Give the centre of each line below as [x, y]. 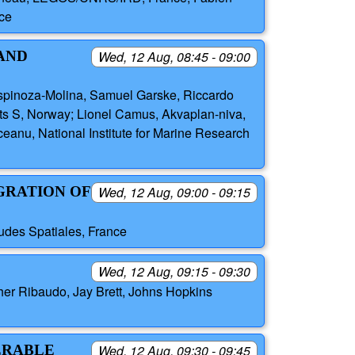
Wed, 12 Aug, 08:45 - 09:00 [174, 57]
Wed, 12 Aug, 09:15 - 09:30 [174, 271]
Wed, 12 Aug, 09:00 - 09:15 [174, 193]
